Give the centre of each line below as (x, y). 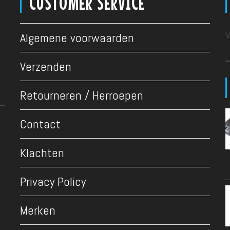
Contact (40, 124)
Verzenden (45, 66)
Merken (37, 210)
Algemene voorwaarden (77, 38)
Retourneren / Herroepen (81, 95)
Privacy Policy (53, 181)
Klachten (42, 153)
